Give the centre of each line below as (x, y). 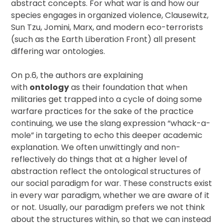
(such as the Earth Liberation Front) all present (104, 39)
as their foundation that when (128, 87)
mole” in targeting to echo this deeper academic (107, 135)
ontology (49, 87)
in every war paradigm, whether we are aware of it (110, 195)
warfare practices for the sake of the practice (102, 111)
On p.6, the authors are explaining (77, 75)
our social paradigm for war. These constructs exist (112, 183)
